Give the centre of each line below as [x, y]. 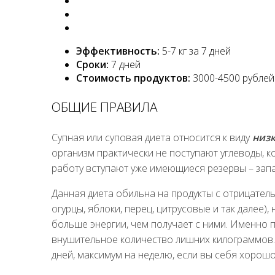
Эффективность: [118, 51]
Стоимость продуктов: [133, 78]
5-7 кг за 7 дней [195, 51]
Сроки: [92, 64]
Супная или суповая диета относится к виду [152, 138]
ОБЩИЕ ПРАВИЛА [104, 107]
